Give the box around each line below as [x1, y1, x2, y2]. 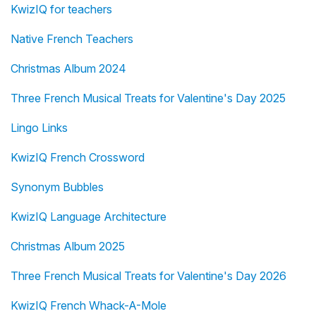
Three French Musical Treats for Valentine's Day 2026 [11, 269, 286, 284]
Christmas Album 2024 [11, 61, 126, 76]
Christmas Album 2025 [11, 239, 125, 254]
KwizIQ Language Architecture [11, 209, 166, 224]
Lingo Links [11, 121, 68, 135]
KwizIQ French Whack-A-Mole [11, 298, 166, 313]
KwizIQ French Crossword [11, 150, 145, 165]
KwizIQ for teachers [11, 2, 112, 17]
